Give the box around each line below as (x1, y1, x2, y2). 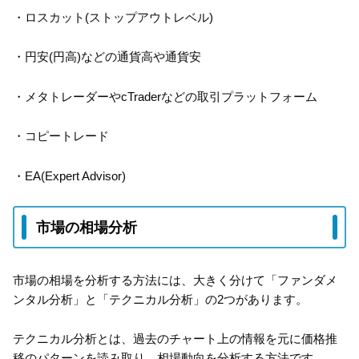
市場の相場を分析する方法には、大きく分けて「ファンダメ (13, 272, 337, 287)
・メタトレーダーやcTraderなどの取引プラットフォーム (13, 89, 317, 103)
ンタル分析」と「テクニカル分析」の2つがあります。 (13, 292, 308, 306)
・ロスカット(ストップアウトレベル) (13, 10, 213, 24)
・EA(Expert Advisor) (13, 168, 126, 183)
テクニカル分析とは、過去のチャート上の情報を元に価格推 (13, 332, 337, 346)
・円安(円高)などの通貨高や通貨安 (13, 50, 201, 64)
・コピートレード (13, 129, 109, 143)
